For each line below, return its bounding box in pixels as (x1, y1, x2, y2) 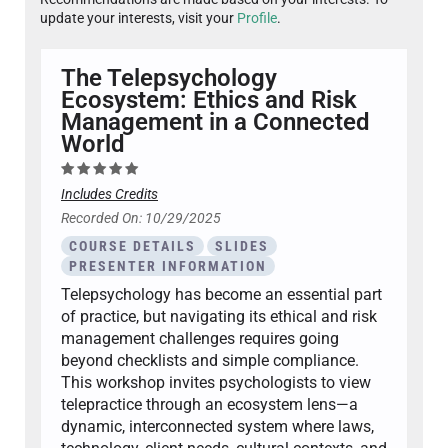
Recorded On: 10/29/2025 (61, 210, 221, 228)
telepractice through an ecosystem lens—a (61, 395, 358, 415)
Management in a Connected (61, 108, 370, 137)
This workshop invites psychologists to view (61, 373, 371, 393)
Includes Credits (61, 186, 158, 204)
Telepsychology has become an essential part (61, 285, 382, 305)
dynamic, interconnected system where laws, (61, 417, 374, 437)
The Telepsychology (61, 64, 277, 93)
